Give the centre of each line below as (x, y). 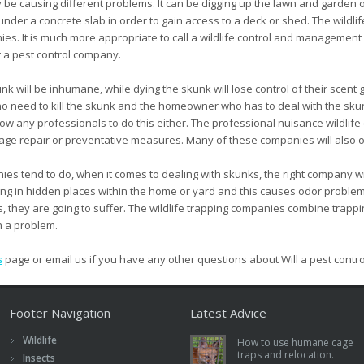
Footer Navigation (60, 313)
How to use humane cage (295, 343)
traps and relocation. (286, 355)
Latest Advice (228, 313)
